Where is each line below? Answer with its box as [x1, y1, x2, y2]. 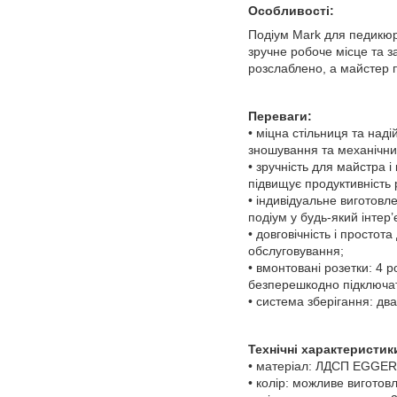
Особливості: [248, 4, 334, 19]
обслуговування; [248, 244, 344, 259]
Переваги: [248, 109, 312, 124]
